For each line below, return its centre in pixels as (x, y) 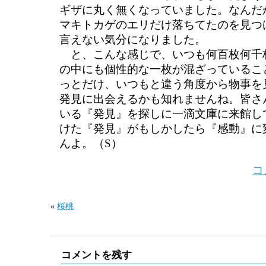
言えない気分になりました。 (133, 39)
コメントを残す (96, 255)
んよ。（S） (91, 143)
